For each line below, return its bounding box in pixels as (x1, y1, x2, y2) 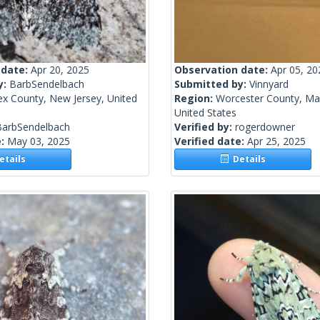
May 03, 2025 (7, 134, 70, 149)
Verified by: (174, 120, 235, 134)
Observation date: (174, 63, 271, 77)
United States (174, 106, 236, 120)
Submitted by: (174, 77, 249, 91)
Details (229, 153, 266, 166)
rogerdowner (235, 120, 295, 134)
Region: (174, 91, 216, 106)
